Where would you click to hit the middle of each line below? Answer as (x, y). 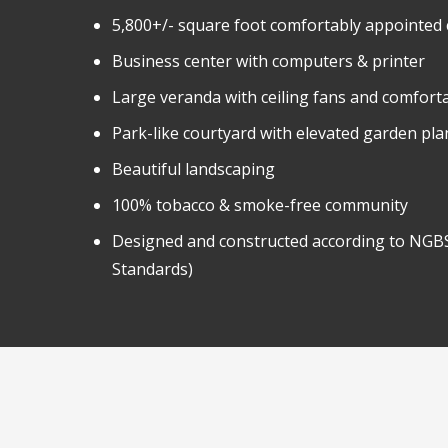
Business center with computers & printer (268, 61)
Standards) (152, 269)
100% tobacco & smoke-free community (260, 205)
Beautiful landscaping (193, 169)
